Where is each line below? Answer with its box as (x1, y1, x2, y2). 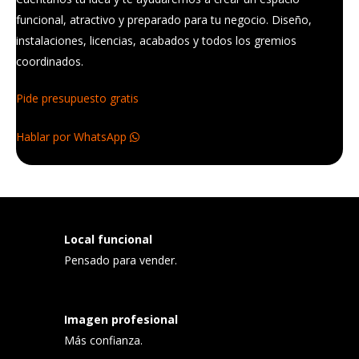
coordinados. (16, 54, 83, 69)
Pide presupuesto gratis (16, 91, 139, 106)
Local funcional (64, 232, 152, 247)
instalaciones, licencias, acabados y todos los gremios (16, 33, 296, 48)
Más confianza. (64, 333, 143, 348)
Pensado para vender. (64, 252, 177, 268)
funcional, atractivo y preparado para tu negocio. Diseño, (16, 12, 312, 27)
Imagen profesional (64, 312, 178, 327)
